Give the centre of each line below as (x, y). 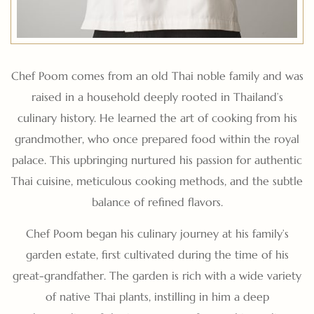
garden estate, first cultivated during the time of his (157, 254)
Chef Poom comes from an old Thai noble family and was (157, 76)
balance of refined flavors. (157, 202)
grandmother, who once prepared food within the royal (157, 139)
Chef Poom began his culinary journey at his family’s (157, 233)
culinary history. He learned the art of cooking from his (157, 118)
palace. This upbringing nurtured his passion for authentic (157, 160)
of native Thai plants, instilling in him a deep (157, 296)
